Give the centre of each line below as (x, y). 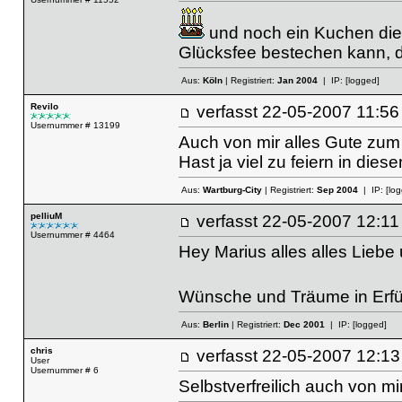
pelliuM (46, 216)
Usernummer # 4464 (72, 235)
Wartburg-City (232, 190)
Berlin (215, 325)
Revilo (44, 106)
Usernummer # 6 (64, 370)
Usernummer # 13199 (75, 125)
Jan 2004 (297, 81)
